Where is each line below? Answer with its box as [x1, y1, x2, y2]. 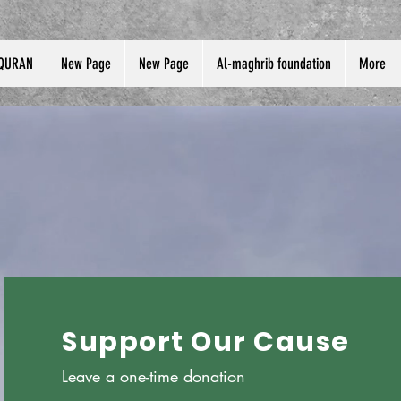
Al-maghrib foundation [217, 55, 331, 73]
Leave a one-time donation [62, 365, 245, 387]
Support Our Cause [62, 323, 350, 361]
